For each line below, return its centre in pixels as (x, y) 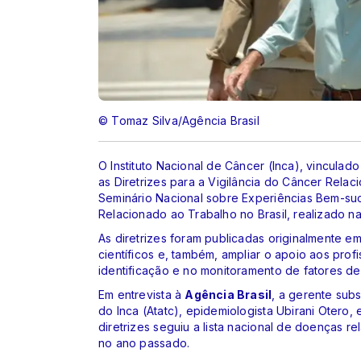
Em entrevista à (142, 294)
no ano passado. (146, 342)
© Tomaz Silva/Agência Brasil (179, 120)
